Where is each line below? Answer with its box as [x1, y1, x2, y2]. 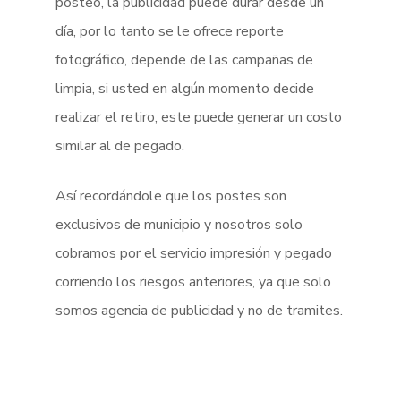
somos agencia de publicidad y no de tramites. [55, 301, 344, 320]
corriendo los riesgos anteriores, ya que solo [55, 272, 332, 292]
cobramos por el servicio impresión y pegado [55, 243, 333, 263]
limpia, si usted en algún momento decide [55, 79, 315, 98]
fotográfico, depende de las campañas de [55, 50, 314, 70]
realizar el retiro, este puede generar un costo [55, 107, 343, 127]
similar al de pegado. [55, 136, 185, 156]
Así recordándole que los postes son [55, 186, 287, 206]
